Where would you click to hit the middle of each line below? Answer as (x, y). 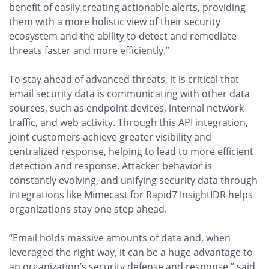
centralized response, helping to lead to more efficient (131, 151)
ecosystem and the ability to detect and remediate (123, 36)
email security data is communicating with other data (129, 94)
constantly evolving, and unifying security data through (133, 180)
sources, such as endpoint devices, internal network (126, 108)
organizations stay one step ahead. (88, 209)
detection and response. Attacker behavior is (110, 166)
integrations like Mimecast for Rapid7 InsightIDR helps (131, 195)
